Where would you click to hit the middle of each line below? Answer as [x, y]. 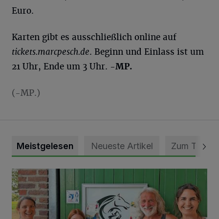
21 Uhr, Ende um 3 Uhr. [61, 66]
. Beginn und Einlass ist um [147, 52]
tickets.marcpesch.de [51, 52]
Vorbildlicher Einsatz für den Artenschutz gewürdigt [101, 174]
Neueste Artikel [122, 146]
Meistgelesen [45, 146]
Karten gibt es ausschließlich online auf [94, 37]
